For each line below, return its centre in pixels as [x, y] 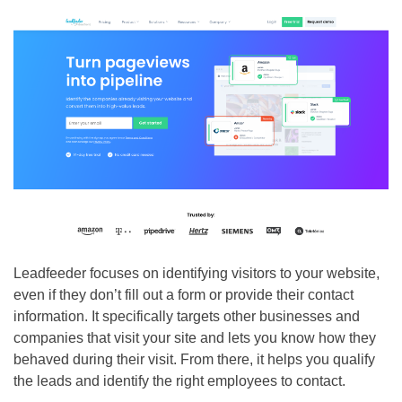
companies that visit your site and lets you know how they [195, 337]
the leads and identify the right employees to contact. [179, 380]
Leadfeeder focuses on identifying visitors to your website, [197, 273]
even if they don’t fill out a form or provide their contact [184, 294]
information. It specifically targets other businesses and [187, 316]
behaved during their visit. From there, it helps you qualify [194, 359]
